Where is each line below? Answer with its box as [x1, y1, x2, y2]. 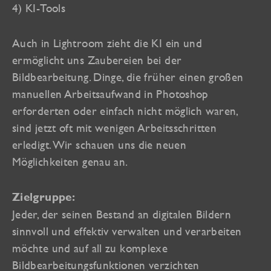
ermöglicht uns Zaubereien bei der [12, 53, 182, 67]
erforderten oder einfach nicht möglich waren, [12, 104, 238, 118]
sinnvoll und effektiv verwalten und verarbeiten [12, 224, 242, 238]
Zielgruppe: [12, 190, 76, 203]
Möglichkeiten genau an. [12, 155, 128, 169]
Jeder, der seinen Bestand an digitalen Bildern [12, 207, 232, 221]
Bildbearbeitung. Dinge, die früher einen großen [12, 70, 244, 84]
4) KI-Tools [12, 1, 66, 15]
